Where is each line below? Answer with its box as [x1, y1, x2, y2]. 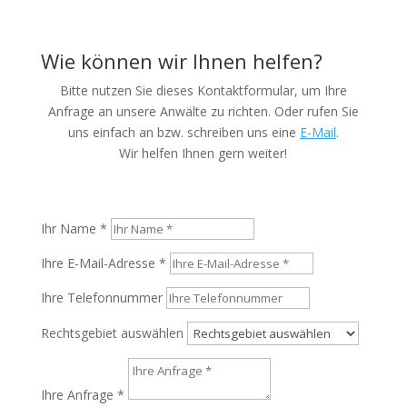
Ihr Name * [40, 220, 107, 237]
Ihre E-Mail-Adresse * [40, 254, 166, 272]
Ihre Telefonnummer [40, 289, 163, 306]
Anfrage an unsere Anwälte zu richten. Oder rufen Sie [47, 103, 359, 120]
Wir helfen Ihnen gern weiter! [119, 144, 288, 162]
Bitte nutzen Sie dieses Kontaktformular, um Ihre [59, 82, 347, 99]
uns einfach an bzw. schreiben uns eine [67, 124, 300, 141]
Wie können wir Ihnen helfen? [40, 47, 323, 74]
